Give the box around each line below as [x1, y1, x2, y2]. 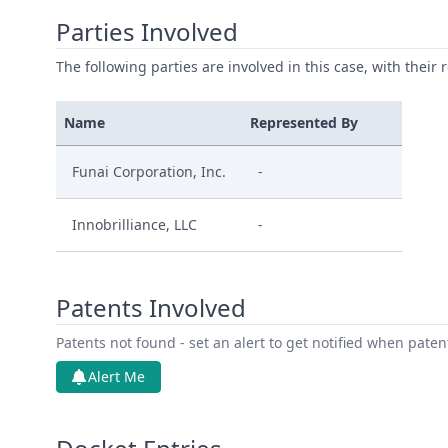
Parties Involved [56, 15, 238, 48]
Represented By [250, 113, 358, 132]
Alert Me [88, 367, 145, 386]
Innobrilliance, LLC [72, 215, 197, 234]
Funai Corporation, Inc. [72, 162, 226, 181]
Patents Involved [56, 291, 246, 324]
